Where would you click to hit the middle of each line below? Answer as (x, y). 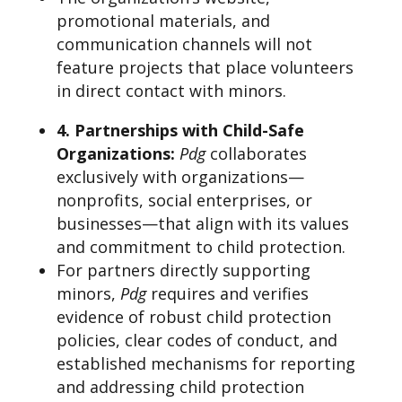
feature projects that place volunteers (205, 67)
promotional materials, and (163, 21)
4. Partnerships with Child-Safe (180, 130)
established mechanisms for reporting (205, 363)
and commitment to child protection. (201, 247)
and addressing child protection (180, 387)
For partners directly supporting (183, 270)
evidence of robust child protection (193, 317)
